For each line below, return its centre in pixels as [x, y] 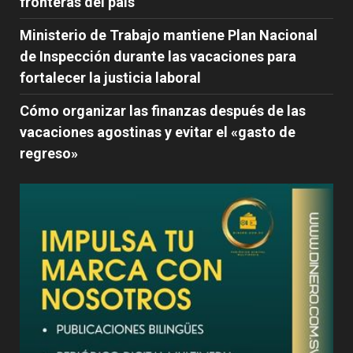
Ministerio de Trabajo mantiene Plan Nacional [169, 35]
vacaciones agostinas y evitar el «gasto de [158, 132]
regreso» [49, 153]
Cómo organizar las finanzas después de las [163, 110]
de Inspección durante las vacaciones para [158, 56]
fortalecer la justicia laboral [110, 77]
